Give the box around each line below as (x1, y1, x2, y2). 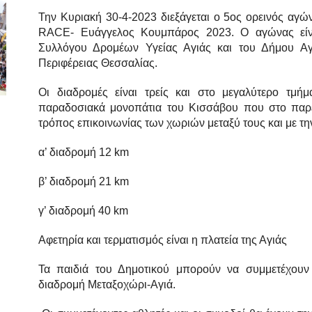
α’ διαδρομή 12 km (38, 146, 129, 159)
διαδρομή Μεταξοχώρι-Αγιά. (38, 279, 175, 291)
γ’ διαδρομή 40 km (38, 205, 128, 217)
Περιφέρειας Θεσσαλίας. (38, 57, 157, 70)
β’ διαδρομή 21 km (38, 175, 129, 188)
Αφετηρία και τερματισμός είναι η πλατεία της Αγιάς (38, 234, 292, 247)
